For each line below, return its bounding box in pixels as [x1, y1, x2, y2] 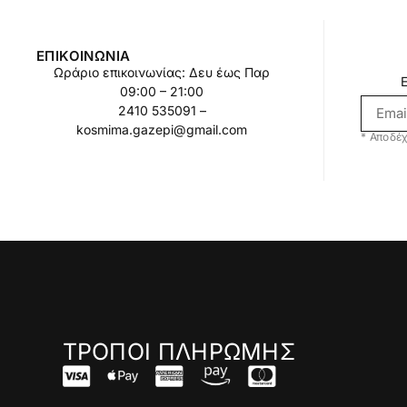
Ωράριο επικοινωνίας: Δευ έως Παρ [54, 64, 270, 80]
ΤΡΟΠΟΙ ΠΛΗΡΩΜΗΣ [62, 337, 296, 365]
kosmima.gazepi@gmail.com [76, 121, 247, 137]
